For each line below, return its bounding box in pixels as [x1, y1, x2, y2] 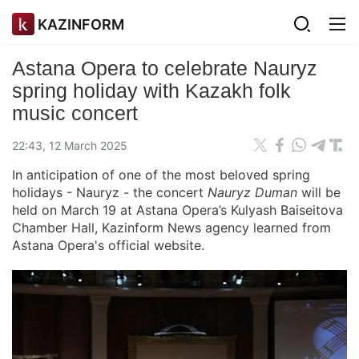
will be [301, 184, 341, 200]
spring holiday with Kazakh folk [12, 79, 291, 102]
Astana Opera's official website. [12, 237, 204, 253]
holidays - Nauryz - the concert [12, 184, 208, 200]
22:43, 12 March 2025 [12, 138, 127, 152]
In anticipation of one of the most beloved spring [12, 167, 310, 183]
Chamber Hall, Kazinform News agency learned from [12, 220, 331, 236]
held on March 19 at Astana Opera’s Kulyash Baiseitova [12, 202, 343, 218]
